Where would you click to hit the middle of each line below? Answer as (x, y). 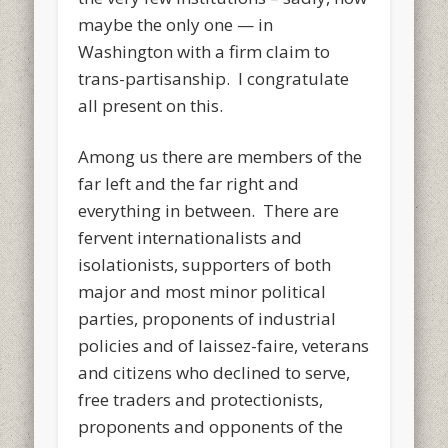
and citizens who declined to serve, (214, 372)
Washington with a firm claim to (204, 51)
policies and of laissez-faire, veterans (224, 345)
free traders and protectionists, (201, 399)
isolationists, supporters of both (205, 264)
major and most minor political (202, 291)
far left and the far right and (189, 183)
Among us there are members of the (220, 156)
